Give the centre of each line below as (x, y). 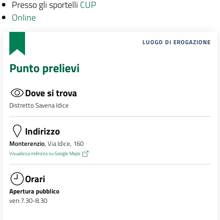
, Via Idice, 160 (64, 143)
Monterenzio (27, 143)
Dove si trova (51, 93)
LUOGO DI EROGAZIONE (177, 42)
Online (24, 17)
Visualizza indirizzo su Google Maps (45, 153)
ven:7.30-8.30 (28, 200)
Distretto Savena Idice (39, 105)
